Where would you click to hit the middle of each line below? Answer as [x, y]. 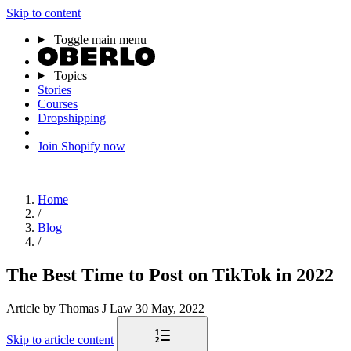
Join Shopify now [81, 146]
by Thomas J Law [89, 308]
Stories [54, 90]
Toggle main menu [100, 40]
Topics [69, 76]
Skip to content [43, 13]
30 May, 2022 [170, 308]
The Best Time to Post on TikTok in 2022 [170, 275]
